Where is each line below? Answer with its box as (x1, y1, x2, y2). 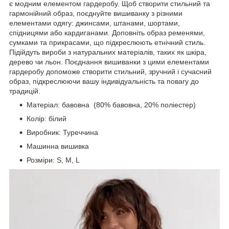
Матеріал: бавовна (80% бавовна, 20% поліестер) (27, 100, 196, 109)
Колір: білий (27, 114, 66, 123)
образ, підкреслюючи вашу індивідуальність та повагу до (9, 77, 199, 85)
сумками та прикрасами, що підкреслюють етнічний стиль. (9, 38, 205, 47)
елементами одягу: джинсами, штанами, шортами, (9, 18, 180, 27)
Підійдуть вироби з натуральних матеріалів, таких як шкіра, (9, 48, 207, 56)
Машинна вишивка (27, 142, 91, 150)
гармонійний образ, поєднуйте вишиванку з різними (9, 9, 182, 17)
